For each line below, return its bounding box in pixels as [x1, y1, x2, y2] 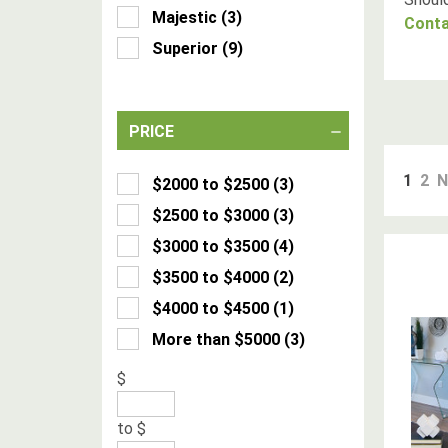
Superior [152, 39, 218, 58]
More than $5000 [152, 330, 280, 349]
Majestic [152, 8, 217, 27]
